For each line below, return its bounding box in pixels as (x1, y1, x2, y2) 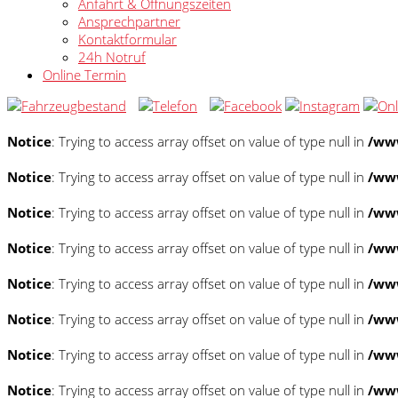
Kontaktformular (78, 30, 177, 48)
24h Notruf (78, 48, 146, 66)
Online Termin (43, 66, 126, 84)
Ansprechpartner (78, 12, 180, 30)
